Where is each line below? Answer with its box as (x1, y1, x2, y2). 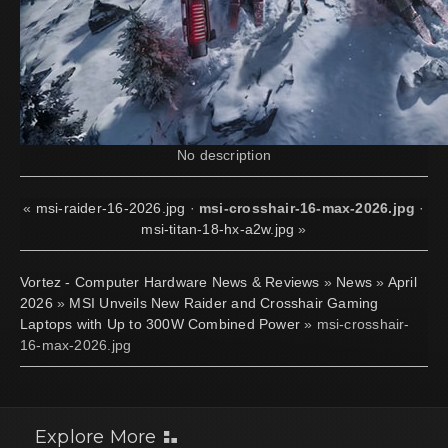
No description (177, 146, 271, 163)
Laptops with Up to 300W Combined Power (20, 315, 300, 332)
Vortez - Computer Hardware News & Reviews (20, 273, 320, 290)
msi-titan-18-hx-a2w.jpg (141, 220, 295, 237)
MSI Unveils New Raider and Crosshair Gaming (69, 294, 379, 311)
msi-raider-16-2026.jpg (35, 199, 186, 216)
